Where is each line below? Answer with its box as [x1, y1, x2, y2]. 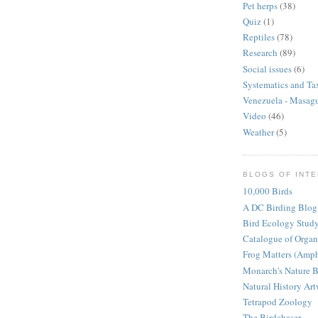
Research [243, 46, 278, 60]
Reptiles [243, 31, 275, 44]
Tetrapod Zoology [243, 295, 312, 309]
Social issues [243, 62, 292, 75]
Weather [243, 125, 274, 138]
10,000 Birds [243, 185, 292, 198]
